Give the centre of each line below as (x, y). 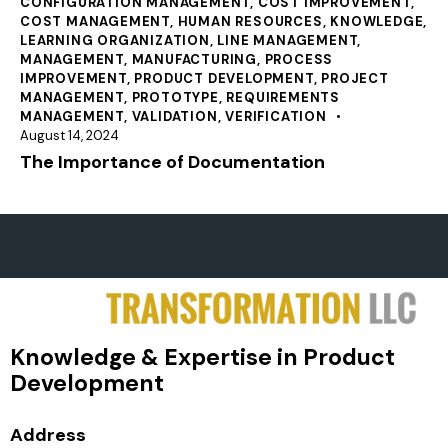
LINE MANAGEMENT (287, 40)
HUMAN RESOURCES (250, 21)
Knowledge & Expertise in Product (202, 357)
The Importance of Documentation (172, 161)
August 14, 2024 (69, 135)
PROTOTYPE (175, 97)
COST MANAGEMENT (95, 21)
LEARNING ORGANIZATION (115, 40)
